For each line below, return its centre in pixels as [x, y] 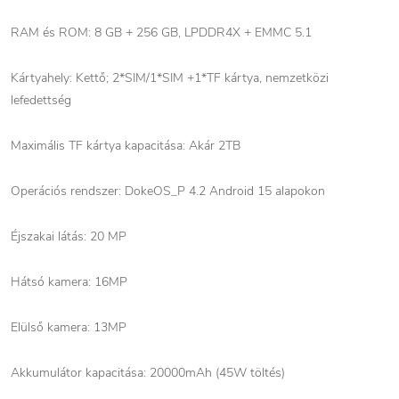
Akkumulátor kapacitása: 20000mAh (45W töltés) [148, 373]
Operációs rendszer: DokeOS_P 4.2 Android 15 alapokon [168, 191]
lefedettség [41, 100]
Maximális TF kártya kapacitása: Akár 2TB [126, 146]
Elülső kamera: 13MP [69, 327]
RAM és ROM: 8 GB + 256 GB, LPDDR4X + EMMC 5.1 [161, 33]
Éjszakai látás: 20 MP [69, 236]
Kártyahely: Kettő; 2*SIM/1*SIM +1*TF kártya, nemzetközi [170, 78]
